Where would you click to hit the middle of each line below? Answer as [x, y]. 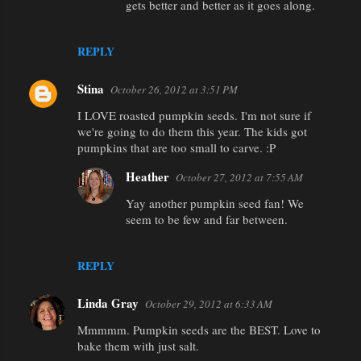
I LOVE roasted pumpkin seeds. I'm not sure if [194, 115]
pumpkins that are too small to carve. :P [176, 147]
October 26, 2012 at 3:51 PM [174, 89]
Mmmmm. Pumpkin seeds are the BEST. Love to [199, 329]
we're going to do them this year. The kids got [192, 131]
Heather [147, 176]
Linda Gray [108, 303]
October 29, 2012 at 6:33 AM [209, 303]
